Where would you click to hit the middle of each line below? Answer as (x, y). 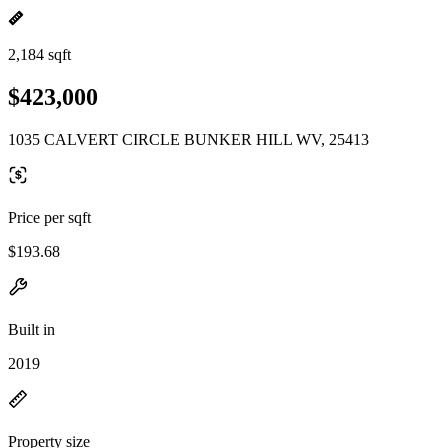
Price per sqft (49, 217)
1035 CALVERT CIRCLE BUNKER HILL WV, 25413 (188, 139)
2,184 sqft (39, 54)
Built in (31, 329)
